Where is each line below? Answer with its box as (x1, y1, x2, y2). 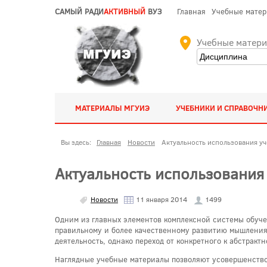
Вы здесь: (61, 137, 95, 147)
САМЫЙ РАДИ (55, 6, 104, 17)
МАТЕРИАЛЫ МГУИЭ (74, 103, 150, 113)
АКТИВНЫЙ (104, 6, 145, 17)
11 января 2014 (134, 194, 187, 204)
